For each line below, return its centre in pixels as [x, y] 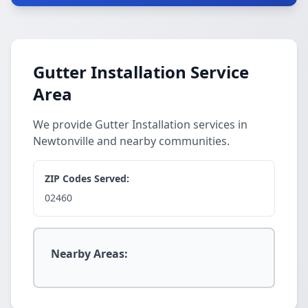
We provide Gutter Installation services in [140, 124]
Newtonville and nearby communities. [131, 141]
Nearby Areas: [89, 254]
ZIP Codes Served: [87, 178]
